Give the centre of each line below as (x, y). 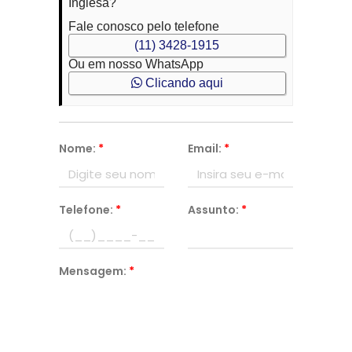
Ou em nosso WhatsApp (136, 64)
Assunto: (214, 210)
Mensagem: (93, 271)
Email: (205, 148)
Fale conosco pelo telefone (143, 26)
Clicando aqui (182, 83)
